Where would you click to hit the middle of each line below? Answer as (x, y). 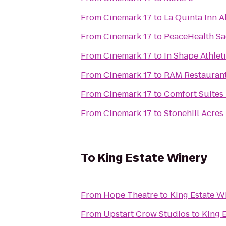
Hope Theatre (131, 195)
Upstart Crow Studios (147, 214)
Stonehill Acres (194, 113)
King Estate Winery (153, 158)
